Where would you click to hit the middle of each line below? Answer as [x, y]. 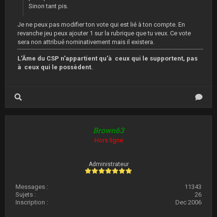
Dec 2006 [188, 202]
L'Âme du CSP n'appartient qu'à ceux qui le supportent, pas [108, 58]
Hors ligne [108, 140]
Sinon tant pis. [48, 6]
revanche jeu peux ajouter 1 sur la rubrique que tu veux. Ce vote [104, 33]
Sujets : [26, 194]
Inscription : [32, 202]
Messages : [32, 187]
